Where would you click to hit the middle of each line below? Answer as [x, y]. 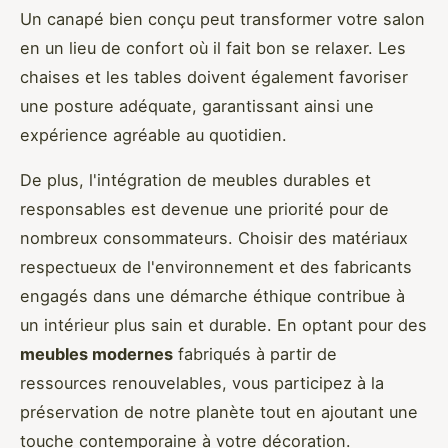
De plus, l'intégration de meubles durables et [195, 180]
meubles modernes [96, 354]
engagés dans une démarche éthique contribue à [212, 296]
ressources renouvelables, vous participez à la [202, 383]
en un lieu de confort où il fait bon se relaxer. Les [213, 48]
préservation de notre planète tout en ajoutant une [219, 412]
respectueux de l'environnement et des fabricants [216, 267]
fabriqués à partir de [255, 354]
